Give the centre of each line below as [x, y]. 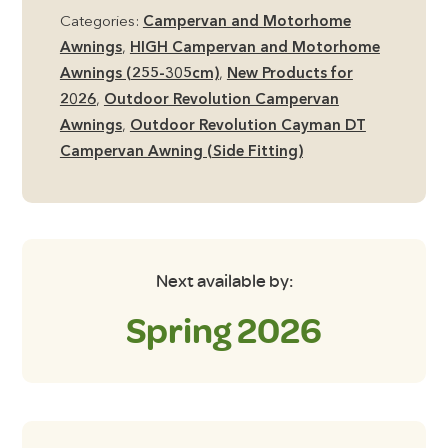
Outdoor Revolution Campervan [221, 100]
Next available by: [224, 280]
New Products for [289, 74]
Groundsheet [106, 190]
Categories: [101, 22]
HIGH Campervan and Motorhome [254, 48]
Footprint [94, 164]
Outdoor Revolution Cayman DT [247, 126]
